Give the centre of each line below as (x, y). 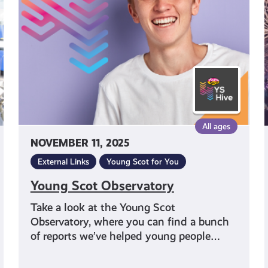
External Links (63, 162)
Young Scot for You (142, 162)
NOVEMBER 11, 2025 (80, 144)
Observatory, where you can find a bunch (130, 222)
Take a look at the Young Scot (103, 208)
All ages (217, 127)
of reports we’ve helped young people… (125, 236)
